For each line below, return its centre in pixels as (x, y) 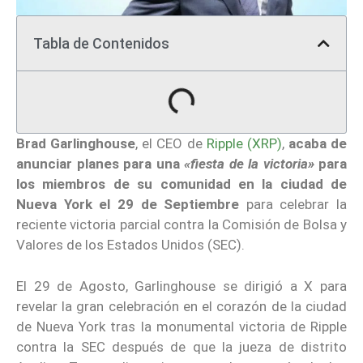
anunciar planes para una (100, 164)
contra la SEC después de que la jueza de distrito (181, 346)
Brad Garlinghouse (76, 144)
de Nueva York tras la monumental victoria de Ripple (181, 326)
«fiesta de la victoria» (249, 164)
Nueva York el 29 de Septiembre (128, 205)
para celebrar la (293, 205)
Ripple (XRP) (244, 144)
